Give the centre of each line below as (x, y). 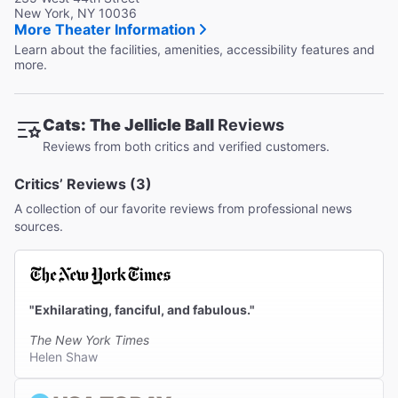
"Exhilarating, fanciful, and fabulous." (142, 310)
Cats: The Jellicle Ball (128, 125)
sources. (39, 227)
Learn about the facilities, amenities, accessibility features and (195, 50)
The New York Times (89, 340)
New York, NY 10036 (76, 13)
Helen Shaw (64, 357)
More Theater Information (105, 30)
